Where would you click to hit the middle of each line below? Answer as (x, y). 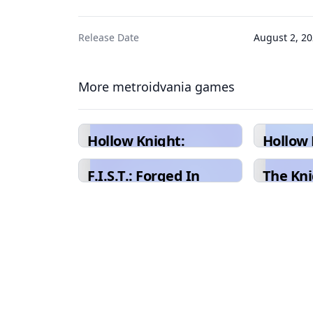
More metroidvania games (156, 87)
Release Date (109, 37)
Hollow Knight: (136, 141)
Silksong (115, 158)
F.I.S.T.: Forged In (144, 176)
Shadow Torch (133, 192)
